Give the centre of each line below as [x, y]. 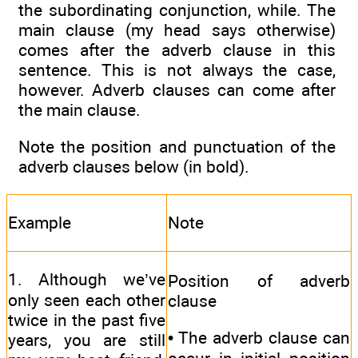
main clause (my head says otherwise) [177, 30]
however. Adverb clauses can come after [177, 89]
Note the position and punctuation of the [177, 147]
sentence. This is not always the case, [177, 70]
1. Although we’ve [87, 279]
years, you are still [87, 340]
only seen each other [87, 300]
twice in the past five [87, 320]
